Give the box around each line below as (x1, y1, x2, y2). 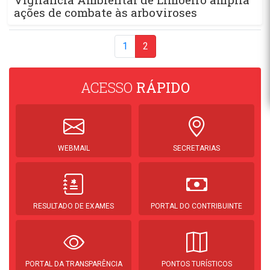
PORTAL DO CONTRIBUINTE (151, 201, 242, 210)
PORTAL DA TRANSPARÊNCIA (25, 259, 122, 268)
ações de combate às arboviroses (14, 4, 197, 20)
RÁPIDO (136, 78, 190, 96)
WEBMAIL (57, 143, 90, 152)
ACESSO (80, 78, 136, 96)
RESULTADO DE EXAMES (33, 201, 114, 210)
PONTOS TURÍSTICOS (161, 259, 232, 268)
